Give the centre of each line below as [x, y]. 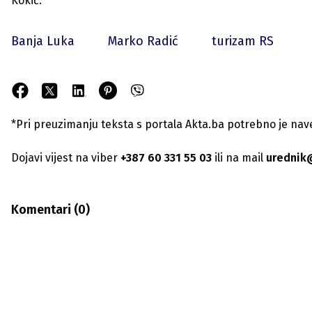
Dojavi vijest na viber [64, 158]
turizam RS [243, 41]
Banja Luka [43, 41]
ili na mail [237, 158]
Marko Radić [143, 41]
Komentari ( [45, 210]
